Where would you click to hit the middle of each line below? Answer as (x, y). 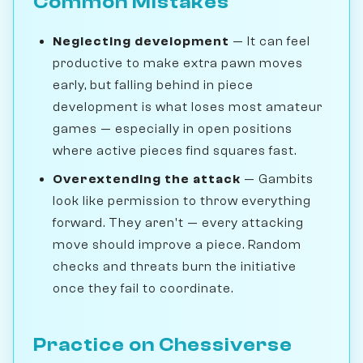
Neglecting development (141, 42)
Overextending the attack (147, 179)
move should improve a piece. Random (177, 245)
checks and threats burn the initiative (175, 267)
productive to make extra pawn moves (178, 64)
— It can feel (270, 42)
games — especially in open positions (173, 129)
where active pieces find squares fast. (175, 151)
